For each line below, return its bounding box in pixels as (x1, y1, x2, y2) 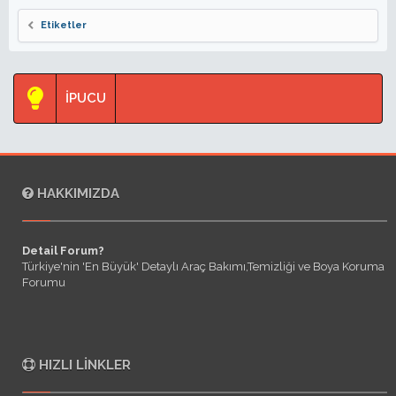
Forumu (22, 276, 65, 290)
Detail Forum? (22, 244, 104, 258)
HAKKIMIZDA (34, 186, 119, 202)
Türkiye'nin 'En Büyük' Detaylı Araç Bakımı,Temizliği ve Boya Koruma (22, 260, 385, 274)
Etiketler (41, 19, 88, 32)
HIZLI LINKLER (35, 357, 131, 374)
